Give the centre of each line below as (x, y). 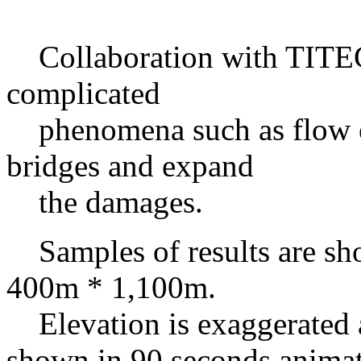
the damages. (105, 202)
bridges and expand (130, 166)
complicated (83, 93)
